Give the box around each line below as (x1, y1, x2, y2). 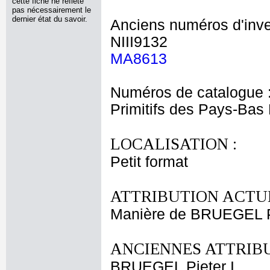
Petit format (110, 154, 188, 170)
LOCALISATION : (110, 135, 237, 153)
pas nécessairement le (12, 5, 91, 14)
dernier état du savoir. (12, 14, 87, 24)
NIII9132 (110, 34, 168, 50)
